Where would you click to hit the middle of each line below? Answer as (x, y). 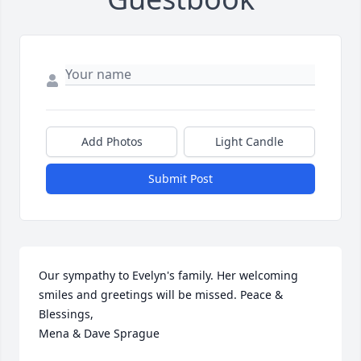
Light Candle (249, 142)
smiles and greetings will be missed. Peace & (161, 295)
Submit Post (180, 179)
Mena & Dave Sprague (99, 334)
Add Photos (112, 142)
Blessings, (66, 314)
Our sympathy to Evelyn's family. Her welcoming (168, 276)
